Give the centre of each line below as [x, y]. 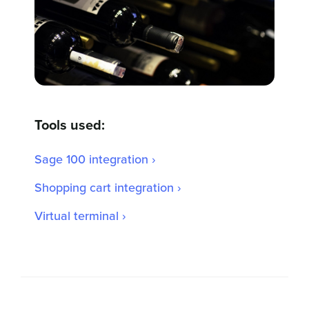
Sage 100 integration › [95, 159]
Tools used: [69, 125]
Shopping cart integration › [108, 188]
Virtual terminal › [80, 216]
